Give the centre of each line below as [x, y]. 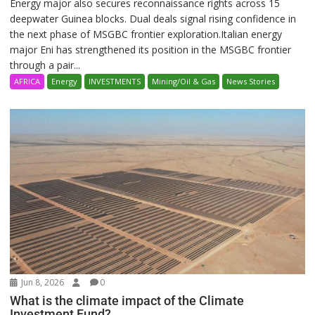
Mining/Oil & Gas [184, 81]
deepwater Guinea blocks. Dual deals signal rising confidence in [153, 18]
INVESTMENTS [115, 81]
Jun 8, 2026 [42, 283]
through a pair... [45, 65]
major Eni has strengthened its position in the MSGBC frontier [151, 49]
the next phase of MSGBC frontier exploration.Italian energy [146, 34]
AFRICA [27, 81]
